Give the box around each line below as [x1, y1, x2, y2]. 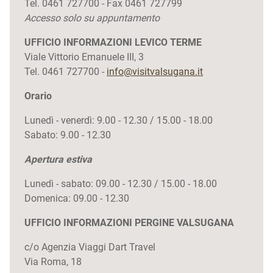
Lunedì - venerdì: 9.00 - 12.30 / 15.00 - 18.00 [24, 115, 213, 126]
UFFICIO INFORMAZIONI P [24, 217, 141, 229]
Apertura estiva [24, 154, 92, 165]
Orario [24, 90, 52, 102]
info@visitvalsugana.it [107, 66, 203, 77]
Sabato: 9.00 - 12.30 [24, 129, 111, 141]
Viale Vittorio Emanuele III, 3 [24, 51, 144, 63]
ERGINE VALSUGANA [141, 217, 234, 229]
